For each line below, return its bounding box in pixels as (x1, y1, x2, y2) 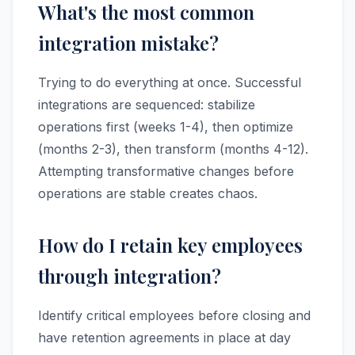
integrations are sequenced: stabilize (38, 97, 255, 113)
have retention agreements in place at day (38, 330, 291, 345)
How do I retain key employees (38, 232, 303, 258)
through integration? (38, 263, 221, 288)
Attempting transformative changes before (38, 163, 294, 179)
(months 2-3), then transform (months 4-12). (38, 141, 308, 157)
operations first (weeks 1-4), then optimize (38, 119, 293, 135)
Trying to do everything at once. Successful (38, 74, 301, 90)
